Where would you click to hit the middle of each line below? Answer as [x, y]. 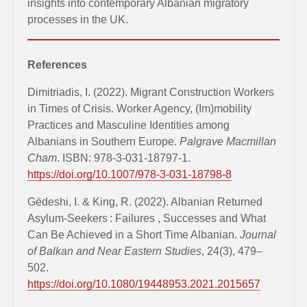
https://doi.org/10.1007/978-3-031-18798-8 [130, 174]
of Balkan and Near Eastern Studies [114, 251]
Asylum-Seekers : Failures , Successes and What [147, 218]
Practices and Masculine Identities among [128, 125]
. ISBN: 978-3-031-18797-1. [124, 158]
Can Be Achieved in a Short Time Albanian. [134, 234]
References [57, 64]
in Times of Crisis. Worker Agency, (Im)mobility [139, 108]
